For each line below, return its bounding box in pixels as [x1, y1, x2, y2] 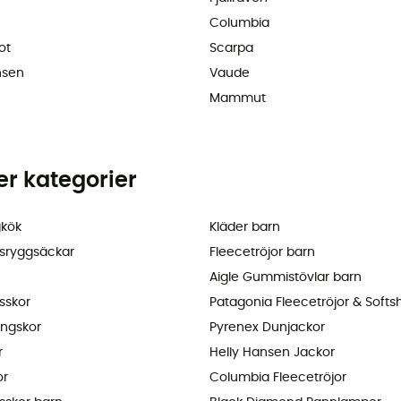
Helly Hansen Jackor [209, 346, 335, 360]
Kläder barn [209, 221, 280, 235]
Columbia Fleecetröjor [209, 371, 346, 385]
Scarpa [209, 42, 253, 55]
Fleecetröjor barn [209, 246, 315, 260]
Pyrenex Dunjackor [209, 321, 325, 335]
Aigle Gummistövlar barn [209, 271, 362, 285]
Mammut [209, 92, 266, 106]
